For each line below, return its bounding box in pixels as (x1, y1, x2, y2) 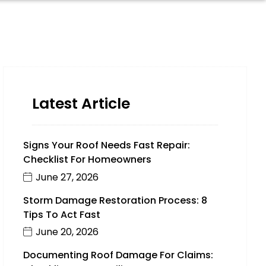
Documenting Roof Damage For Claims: (23, 248, 213, 262)
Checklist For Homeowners (23, 153, 151, 166)
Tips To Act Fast (23, 207, 100, 221)
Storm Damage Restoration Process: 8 (23, 193, 207, 207)
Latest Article (31, 93, 130, 114)
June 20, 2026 (35, 225, 99, 239)
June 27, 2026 (35, 170, 99, 184)
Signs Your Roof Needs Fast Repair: (23, 138, 190, 152)
